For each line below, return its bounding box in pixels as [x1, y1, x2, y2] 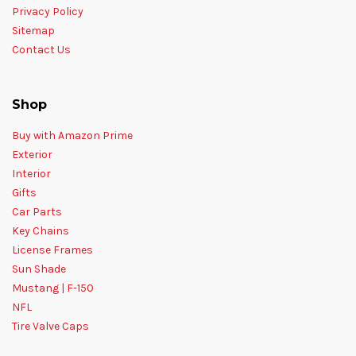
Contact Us [12, 42, 71, 56]
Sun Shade [12, 261, 66, 276]
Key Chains [12, 223, 69, 238]
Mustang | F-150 [12, 281, 94, 295]
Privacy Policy [12, 4, 83, 18]
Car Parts [12, 204, 62, 219]
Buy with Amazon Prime [12, 128, 133, 142]
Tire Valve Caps [12, 319, 89, 333]
